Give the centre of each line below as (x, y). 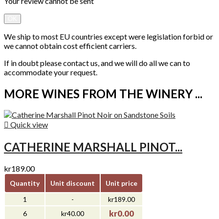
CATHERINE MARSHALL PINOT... (93, 147)
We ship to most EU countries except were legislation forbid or (109, 36)
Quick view (28, 125)
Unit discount (73, 183)
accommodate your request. (52, 72)
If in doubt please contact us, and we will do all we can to (97, 63)
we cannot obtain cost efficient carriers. (70, 45)
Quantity (25, 183)
